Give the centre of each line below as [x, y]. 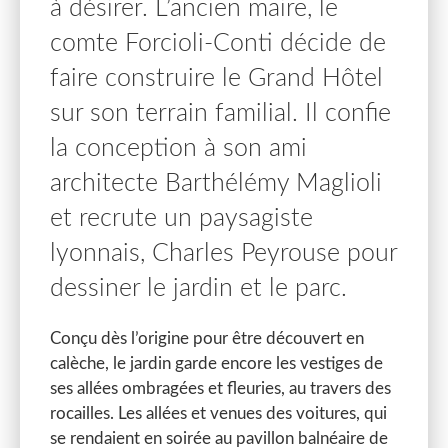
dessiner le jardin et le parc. [198, 289]
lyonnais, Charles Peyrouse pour [223, 254]
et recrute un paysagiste [181, 219]
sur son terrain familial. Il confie [220, 114]
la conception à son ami [178, 149]
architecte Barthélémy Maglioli [216, 184]
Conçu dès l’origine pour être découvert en [207, 339]
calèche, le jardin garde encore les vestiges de [216, 364]
